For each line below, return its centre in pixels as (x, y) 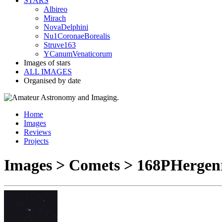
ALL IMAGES (48, 72)
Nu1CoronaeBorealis (77, 36)
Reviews (37, 132)
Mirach (55, 18)
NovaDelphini (66, 27)
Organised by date (52, 81)
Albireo (55, 9)
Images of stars (47, 63)
